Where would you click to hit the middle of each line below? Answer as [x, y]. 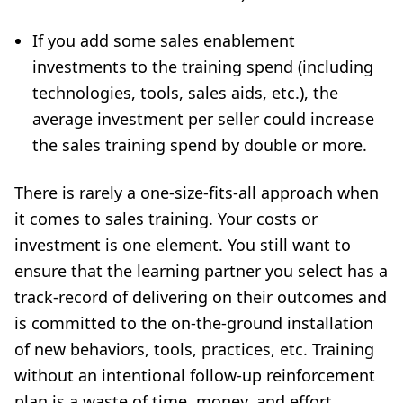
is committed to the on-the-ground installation [194, 323]
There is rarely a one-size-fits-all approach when [197, 193]
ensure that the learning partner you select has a [201, 271]
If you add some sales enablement [164, 40]
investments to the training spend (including [203, 67]
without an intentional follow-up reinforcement [195, 375]
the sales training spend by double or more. [200, 145]
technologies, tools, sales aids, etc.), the [185, 93]
